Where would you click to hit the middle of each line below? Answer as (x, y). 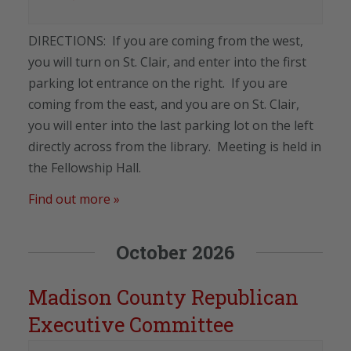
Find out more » (74, 199)
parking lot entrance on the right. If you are (158, 83)
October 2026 (175, 252)
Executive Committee (131, 324)
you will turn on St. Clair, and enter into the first (167, 62)
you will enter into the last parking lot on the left (171, 125)
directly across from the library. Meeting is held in (175, 146)
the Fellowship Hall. (85, 167)
